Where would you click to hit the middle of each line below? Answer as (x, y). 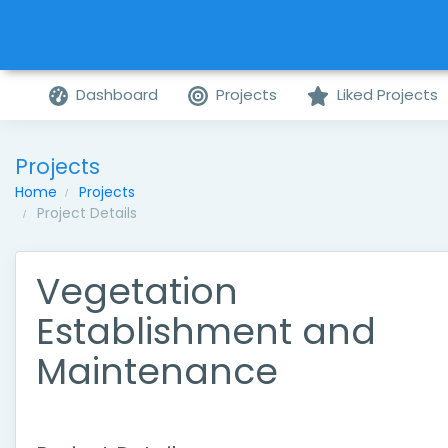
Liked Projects (387, 94)
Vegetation (137, 291)
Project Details (87, 213)
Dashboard (117, 94)
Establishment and (206, 331)
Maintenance (157, 371)
